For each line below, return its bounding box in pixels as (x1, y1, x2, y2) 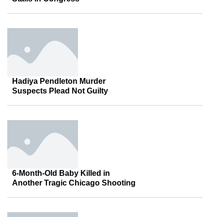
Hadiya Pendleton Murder (12, 77, 106, 85)
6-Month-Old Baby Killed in (12, 169, 110, 177)
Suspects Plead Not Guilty (12, 87, 108, 95)
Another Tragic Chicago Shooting (12, 179, 136, 187)
